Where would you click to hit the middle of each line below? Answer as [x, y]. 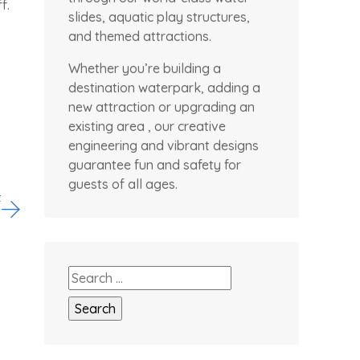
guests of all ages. [123, 184]
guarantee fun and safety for [155, 165]
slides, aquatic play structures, [159, 17]
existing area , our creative [147, 126]
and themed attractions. [140, 36]
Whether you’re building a [145, 68]
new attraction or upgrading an [162, 107]
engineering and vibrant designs [164, 145]
